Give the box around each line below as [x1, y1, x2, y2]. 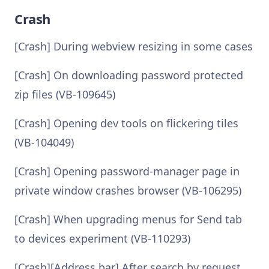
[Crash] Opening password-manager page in [14, 164, 240, 178]
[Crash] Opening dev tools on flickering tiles [14, 116, 238, 130]
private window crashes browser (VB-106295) [14, 183, 241, 198]
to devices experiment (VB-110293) [14, 231, 190, 246]
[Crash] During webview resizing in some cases [14, 39, 253, 53]
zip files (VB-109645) [14, 87, 115, 101]
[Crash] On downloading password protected [14, 68, 243, 82]
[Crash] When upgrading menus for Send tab [14, 212, 242, 226]
